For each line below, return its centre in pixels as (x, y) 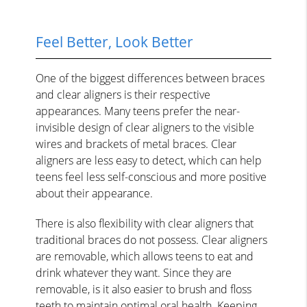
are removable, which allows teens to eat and (145, 256)
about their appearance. (95, 193)
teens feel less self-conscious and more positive (151, 176)
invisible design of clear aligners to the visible (145, 127)
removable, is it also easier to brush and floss (144, 289)
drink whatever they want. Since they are (134, 272)
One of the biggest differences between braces (150, 78)
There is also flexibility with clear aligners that (145, 223)
